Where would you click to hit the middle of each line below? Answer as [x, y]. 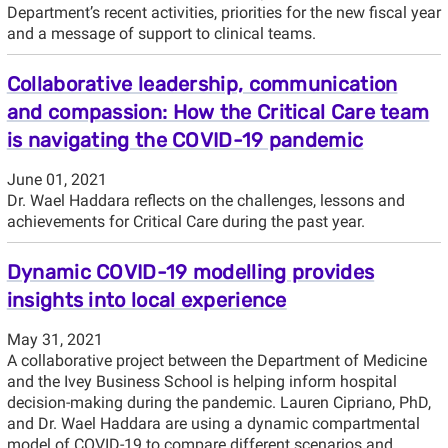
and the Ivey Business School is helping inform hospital [201, 381]
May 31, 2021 [54, 339]
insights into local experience [146, 299]
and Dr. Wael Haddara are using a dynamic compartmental [213, 423]
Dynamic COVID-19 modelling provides [190, 271]
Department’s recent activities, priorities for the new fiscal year [223, 12]
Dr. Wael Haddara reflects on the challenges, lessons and [205, 200]
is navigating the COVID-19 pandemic [185, 139]
